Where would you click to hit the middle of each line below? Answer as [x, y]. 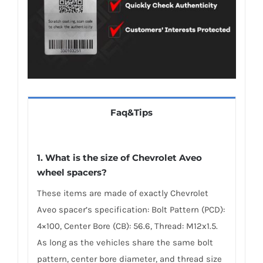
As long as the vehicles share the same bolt [125, 242]
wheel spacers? [72, 172]
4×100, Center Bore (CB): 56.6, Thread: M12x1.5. [127, 226]
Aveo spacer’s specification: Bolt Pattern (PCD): [131, 209]
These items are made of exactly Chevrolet [122, 193]
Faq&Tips [131, 113]
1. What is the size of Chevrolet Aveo [119, 157]
